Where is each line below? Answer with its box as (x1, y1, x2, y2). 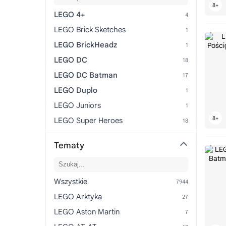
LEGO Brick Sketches (54, 25, 126, 34)
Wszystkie (54, 177, 87, 186)
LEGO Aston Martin (54, 207, 120, 216)
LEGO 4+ (54, 10, 85, 19)
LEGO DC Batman (54, 70, 118, 80)
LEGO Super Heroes (54, 116, 123, 125)
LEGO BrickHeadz (54, 40, 117, 49)
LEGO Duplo (54, 85, 97, 95)
